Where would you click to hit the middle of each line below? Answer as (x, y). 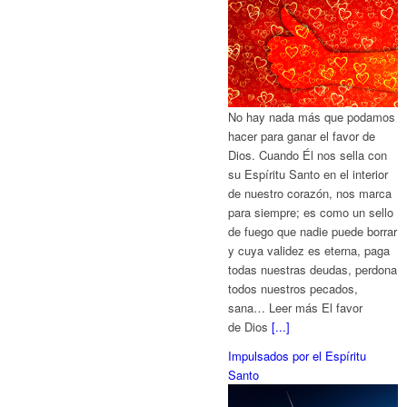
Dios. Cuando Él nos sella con (308, 155)
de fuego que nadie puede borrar (313, 232)
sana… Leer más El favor (296, 308)
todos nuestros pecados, (293, 289)
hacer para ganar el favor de (302, 136)
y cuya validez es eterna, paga (309, 251)
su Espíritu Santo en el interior (308, 174)
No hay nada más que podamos (312, 117)
